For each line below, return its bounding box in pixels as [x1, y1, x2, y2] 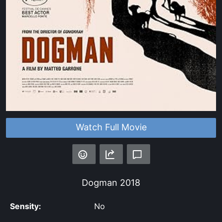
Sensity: [10, 201, 41, 212]
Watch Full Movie [75, 122, 147, 133]
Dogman [82, 177, 117, 188]
